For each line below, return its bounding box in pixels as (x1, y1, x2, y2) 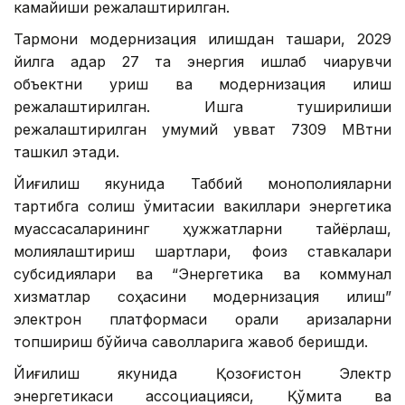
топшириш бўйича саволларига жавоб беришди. (14, 332, 368, 351)
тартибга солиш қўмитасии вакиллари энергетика (14, 196, 391, 215)
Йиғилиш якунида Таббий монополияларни (14, 174, 391, 193)
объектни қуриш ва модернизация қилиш (14, 74, 391, 93)
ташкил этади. (14, 142, 119, 161)
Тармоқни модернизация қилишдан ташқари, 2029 (14, 29, 391, 48)
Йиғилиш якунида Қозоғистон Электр (14, 363, 391, 382)
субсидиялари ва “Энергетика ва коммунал (14, 264, 391, 283)
